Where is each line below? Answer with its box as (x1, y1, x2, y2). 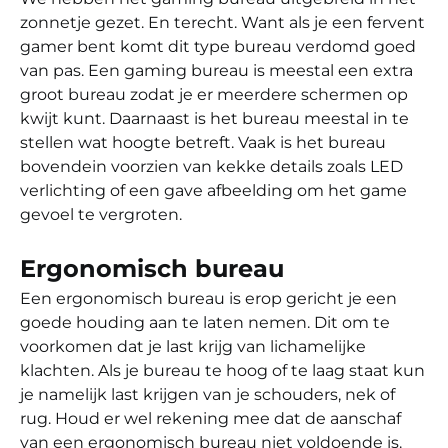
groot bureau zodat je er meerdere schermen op (20, 84, 408, 104)
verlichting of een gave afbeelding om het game (20, 180, 407, 200)
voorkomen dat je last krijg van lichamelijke (20, 336, 366, 356)
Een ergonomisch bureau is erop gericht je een (20, 288, 397, 308)
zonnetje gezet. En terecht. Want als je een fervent (20, 12, 425, 32)
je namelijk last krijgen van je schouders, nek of (20, 384, 395, 404)
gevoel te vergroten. (20, 204, 182, 224)
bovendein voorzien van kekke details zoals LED (20, 156, 403, 176)
